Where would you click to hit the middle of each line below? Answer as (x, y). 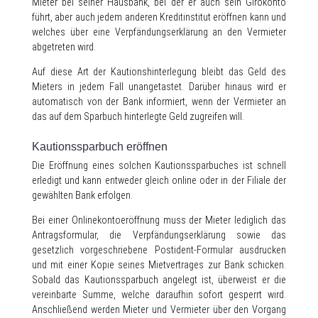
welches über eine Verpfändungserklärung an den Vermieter (159, 32)
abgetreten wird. (64, 47)
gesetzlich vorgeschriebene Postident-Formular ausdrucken (159, 250)
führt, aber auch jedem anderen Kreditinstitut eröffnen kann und (159, 17)
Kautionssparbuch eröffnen (100, 147)
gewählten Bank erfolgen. (82, 196)
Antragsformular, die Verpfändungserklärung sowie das (159, 235)
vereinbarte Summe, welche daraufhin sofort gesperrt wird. (159, 295)
